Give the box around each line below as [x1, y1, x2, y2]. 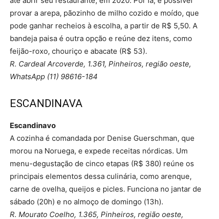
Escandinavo [10, 120, 56, 130]
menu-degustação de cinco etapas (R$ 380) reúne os [10, 158, 194, 168]
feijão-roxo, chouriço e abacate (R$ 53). [10, 46, 147, 56]
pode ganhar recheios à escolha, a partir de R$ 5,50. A [10, 21, 197, 30]
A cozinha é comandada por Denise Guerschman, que [10, 133, 195, 143]
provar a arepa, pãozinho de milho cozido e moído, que [10, 8, 199, 18]
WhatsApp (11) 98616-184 [10, 71, 98, 81]
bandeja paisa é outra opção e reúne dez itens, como [10, 33, 192, 43]
